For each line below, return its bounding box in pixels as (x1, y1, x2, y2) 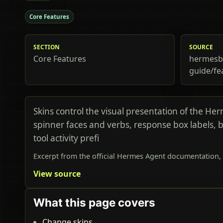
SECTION (33, 43, 60, 51)
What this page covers (33, 196, 155, 210)
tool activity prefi (33, 132, 99, 144)
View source (33, 168, 81, 180)
